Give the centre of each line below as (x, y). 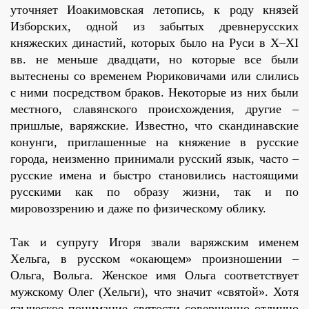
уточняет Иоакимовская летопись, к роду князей (154, 10)
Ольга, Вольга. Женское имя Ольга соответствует (154, 276)
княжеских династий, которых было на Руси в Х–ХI (154, 43)
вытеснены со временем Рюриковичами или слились (154, 76)
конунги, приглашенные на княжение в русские (154, 142)
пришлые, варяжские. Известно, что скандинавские (154, 126)
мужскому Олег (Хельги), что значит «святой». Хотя (154, 292)
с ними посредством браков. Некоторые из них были (154, 93)
